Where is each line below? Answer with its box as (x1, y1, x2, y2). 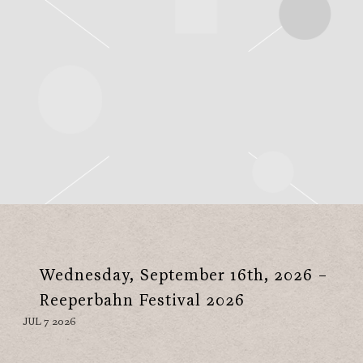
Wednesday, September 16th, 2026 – (40, 267, 327, 285)
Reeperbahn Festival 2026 (40, 293, 246, 310)
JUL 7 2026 (23, 316, 76, 329)
